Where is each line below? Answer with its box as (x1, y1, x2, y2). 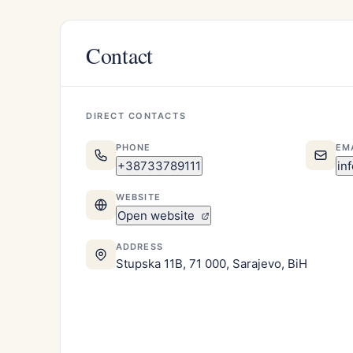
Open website (117, 207, 198, 223)
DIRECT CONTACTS (86, 110, 187, 121)
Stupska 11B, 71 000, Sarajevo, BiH (116, 255, 307, 271)
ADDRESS (116, 240, 163, 252)
